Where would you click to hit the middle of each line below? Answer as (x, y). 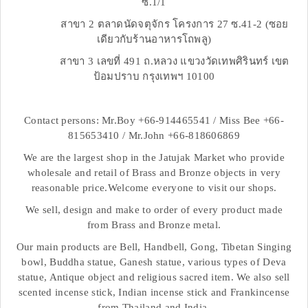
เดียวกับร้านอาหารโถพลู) (154, 40)
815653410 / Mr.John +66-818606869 (154, 136)
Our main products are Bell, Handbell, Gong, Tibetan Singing (154, 247)
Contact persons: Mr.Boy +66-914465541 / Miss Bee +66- (154, 121)
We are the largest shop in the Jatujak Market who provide (154, 158)
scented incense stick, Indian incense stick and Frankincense (154, 293)
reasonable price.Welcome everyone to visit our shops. (154, 188)
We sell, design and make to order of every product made (154, 210)
